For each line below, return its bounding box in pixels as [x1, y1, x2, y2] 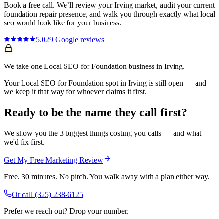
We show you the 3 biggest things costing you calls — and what [4, 129, 201, 138]
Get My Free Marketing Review [4, 156, 103, 165]
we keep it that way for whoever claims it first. [4, 88, 147, 96]
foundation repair [4, 10, 57, 19]
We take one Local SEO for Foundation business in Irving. [4, 62, 185, 71]
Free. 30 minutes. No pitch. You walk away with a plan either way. [4, 173, 210, 181]
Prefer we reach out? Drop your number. [4, 207, 129, 216]
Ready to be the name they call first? [4, 106, 187, 119]
